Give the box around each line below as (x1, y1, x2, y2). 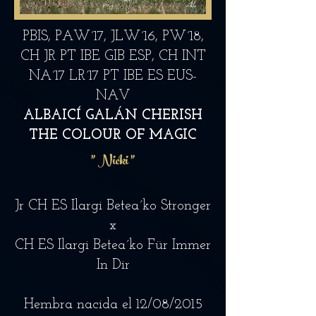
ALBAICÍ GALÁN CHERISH (23, 109, 202, 123)
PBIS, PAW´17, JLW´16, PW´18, (22, 30, 204, 44)
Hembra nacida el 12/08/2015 (23, 298, 202, 312)
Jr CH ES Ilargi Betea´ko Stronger (15, 199, 211, 213)
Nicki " (97, 148, 135, 176)
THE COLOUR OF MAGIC (29, 128, 197, 142)
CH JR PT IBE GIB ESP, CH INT (20, 49, 206, 63)
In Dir (96, 258, 130, 272)
